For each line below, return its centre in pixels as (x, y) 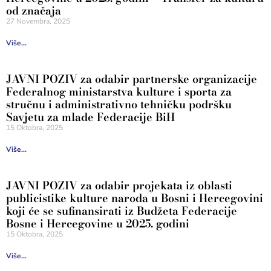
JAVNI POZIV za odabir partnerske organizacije (132, 79)
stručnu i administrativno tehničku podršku (119, 104)
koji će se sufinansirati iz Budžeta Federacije (122, 211)
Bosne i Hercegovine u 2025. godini (98, 223)
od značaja (34, 10)
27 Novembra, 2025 (38, 21)
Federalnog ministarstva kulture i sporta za (119, 91)
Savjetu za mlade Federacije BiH (90, 117)
